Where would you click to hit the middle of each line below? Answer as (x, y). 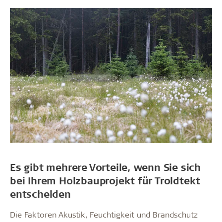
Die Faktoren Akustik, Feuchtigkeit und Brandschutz (104, 214)
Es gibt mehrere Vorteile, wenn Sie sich (106, 167)
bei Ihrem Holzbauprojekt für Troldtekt (105, 180)
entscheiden (40, 194)
